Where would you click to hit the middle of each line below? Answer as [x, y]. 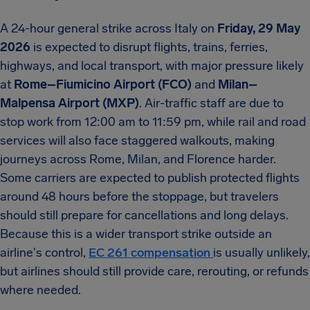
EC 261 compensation [151, 253]
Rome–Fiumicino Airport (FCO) [103, 84]
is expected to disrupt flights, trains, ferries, [149, 47]
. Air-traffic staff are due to [211, 103]
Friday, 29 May [259, 28]
